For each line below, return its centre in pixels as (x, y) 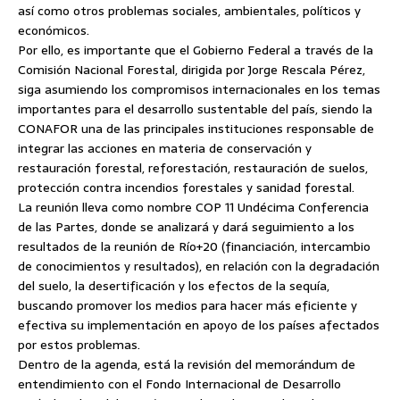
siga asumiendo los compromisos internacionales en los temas (199, 89)
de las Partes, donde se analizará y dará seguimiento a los (186, 227)
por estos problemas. (79, 345)
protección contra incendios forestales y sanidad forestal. (186, 187)
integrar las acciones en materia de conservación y (165, 148)
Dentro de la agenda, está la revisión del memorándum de (187, 364)
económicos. (54, 30)
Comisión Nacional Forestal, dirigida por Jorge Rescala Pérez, (192, 70)
